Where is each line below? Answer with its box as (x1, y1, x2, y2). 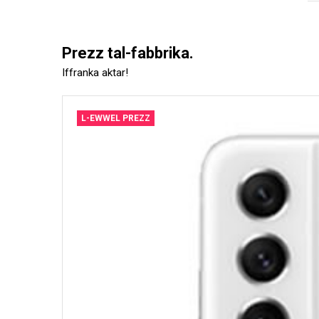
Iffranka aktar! (62, 66, 128, 79)
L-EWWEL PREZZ (81, 113, 150, 123)
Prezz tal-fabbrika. (62, 44, 194, 62)
